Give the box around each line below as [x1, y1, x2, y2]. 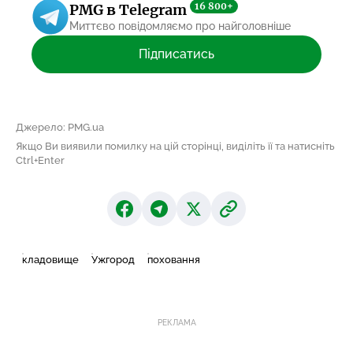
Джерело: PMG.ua [16, 121, 104, 133]
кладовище [22, 253, 79, 266]
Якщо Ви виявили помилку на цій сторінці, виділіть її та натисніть [16, 139, 335, 152]
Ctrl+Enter [16, 154, 65, 166]
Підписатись [139, 46, 214, 61]
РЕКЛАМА [157, 318, 196, 327]
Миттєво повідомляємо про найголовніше [69, 20, 291, 32]
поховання [147, 253, 200, 266]
